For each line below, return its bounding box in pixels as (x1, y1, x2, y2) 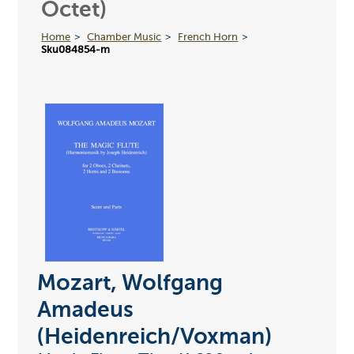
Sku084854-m (41, 44, 111, 55)
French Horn (178, 32, 239, 43)
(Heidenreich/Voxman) (36, 326, 272, 349)
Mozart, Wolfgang (36, 273, 223, 296)
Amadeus (36, 299, 134, 322)
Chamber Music (87, 32, 162, 43)
